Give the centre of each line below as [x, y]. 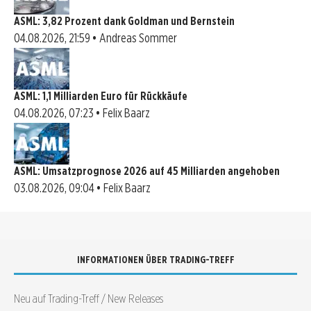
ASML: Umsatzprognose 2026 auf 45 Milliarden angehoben [147, 171]
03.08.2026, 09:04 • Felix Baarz [82, 188]
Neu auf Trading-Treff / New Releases [89, 299]
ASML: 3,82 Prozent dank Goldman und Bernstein [124, 22]
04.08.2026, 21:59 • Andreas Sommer [95, 38]
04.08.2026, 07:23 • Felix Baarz [82, 113]
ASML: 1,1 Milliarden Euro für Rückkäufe [101, 96]
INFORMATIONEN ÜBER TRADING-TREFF [155, 260]
